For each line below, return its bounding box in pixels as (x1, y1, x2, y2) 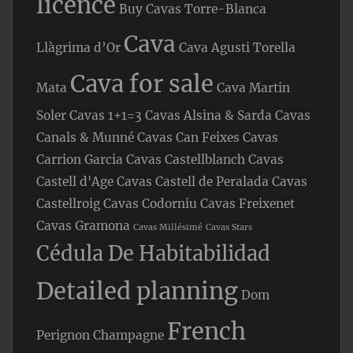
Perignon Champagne (36, 328, 164, 344)
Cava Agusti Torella (179, 40, 295, 56)
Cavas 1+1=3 (69, 108, 142, 124)
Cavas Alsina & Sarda (145, 108, 272, 124)
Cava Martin (217, 80, 290, 96)
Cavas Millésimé (133, 222, 203, 233)
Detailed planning (36, 277, 238, 307)
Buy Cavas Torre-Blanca (119, 2, 266, 17)
